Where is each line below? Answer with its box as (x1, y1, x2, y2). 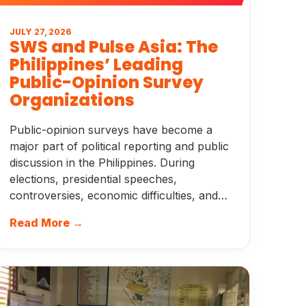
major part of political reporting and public (9, 139, 229, 153)
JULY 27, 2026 (9, 27, 72, 37)
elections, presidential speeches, (9, 172, 177, 186)
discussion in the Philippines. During (9, 156, 195, 169)
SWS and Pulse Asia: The (9, 36, 218, 58)
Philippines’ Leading (9, 53, 183, 76)
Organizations (9, 89, 135, 111)
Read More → (9, 216, 83, 229)
